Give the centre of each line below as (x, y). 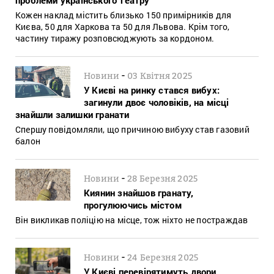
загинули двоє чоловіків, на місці (157, 102)
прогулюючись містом (133, 205)
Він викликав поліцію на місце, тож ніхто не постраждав (132, 220)
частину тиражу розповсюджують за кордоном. (115, 38)
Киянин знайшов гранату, (139, 192)
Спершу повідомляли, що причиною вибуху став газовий (132, 129)
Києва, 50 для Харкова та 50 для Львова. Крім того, (123, 26)
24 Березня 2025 (163, 257)
